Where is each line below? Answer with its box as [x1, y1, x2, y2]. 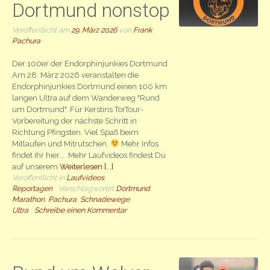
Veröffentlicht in [12, 173, 67, 183]
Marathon [12, 195, 45, 204]
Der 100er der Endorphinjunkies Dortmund [12, 59, 168, 69]
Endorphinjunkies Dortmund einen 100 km [12, 82, 168, 92]
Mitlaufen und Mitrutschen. [12, 139, 111, 149]
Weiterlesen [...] [60, 162, 114, 172]
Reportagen [12, 184, 53, 193]
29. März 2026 [71, 25, 118, 34]
